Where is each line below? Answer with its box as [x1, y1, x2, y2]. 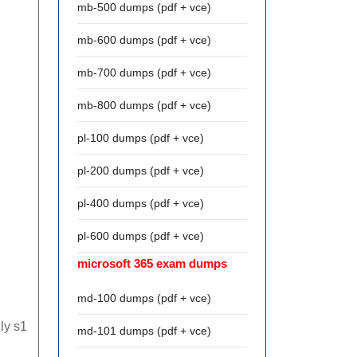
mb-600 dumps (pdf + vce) [77, 33, 211, 46]
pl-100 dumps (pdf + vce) [77, 131, 204, 144]
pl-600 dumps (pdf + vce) [77, 229, 204, 242]
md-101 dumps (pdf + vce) [77, 324, 211, 337]
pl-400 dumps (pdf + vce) [77, 197, 204, 210]
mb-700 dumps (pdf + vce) [77, 66, 211, 79]
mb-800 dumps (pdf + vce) [77, 99, 211, 112]
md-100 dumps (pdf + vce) [77, 292, 211, 304]
